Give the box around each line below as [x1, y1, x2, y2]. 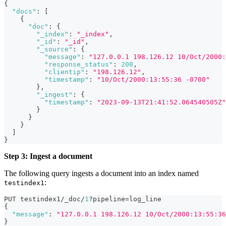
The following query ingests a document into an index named [4, 169, 199, 178]
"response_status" [44, 61, 113, 69]
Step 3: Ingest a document [4, 152, 92, 161]
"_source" [36, 45, 73, 53]
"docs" [12, 8, 36, 16]
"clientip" [44, 68, 85, 76]
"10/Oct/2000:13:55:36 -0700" [97, 76, 210, 84]
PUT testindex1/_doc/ [4, 195, 85, 203]
